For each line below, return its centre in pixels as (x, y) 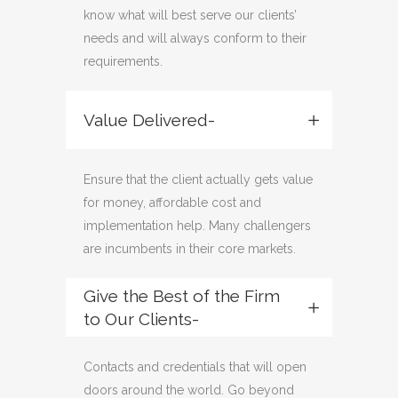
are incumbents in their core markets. (190, 249)
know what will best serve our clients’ (190, 15)
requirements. (123, 61)
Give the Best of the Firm (182, 296)
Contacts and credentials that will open (195, 367)
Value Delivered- (149, 120)
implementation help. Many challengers (197, 226)
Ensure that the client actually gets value (198, 179)
